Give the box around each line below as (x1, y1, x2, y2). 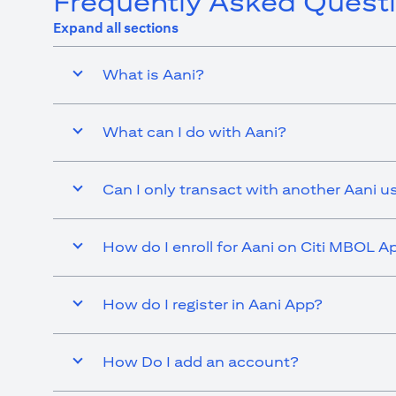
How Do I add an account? (103, 354, 299, 370)
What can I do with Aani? (103, 124, 286, 141)
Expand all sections (53, 19, 179, 36)
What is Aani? (103, 66, 204, 83)
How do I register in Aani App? (103, 296, 323, 313)
